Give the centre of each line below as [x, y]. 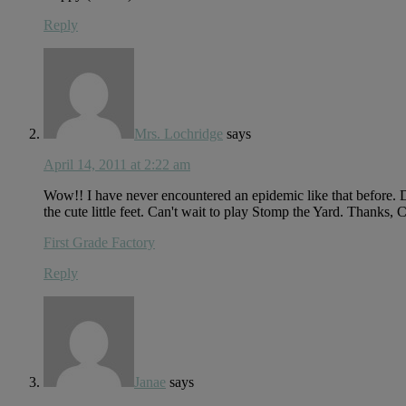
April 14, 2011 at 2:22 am [117, 164]
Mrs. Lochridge [179, 133]
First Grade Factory [99, 242]
